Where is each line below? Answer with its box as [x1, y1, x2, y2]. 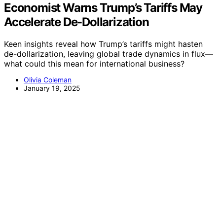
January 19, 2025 [24, 83, 80, 92]
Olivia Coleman [24, 75, 72, 84]
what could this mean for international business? [4, 58, 184, 69]
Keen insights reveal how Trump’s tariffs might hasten [4, 38, 203, 49]
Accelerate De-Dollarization [4, 14, 149, 29]
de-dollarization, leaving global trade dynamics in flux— [4, 48, 213, 59]
